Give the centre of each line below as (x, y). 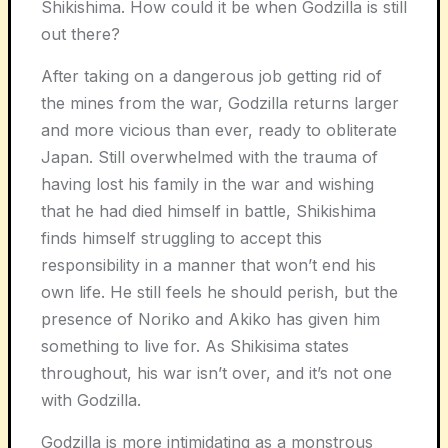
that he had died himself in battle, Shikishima (208, 210)
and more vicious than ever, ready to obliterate (219, 129)
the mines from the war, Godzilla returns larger (220, 102)
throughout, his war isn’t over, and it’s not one (216, 372)
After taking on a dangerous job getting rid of (211, 75)
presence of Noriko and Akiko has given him (210, 318)
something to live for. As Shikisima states (195, 345)
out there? (80, 33)
